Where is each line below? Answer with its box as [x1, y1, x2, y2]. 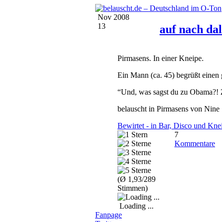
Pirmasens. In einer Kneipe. [117, 54, 204, 62]
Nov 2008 [98, 13, 129, 21]
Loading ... [117, 201, 154, 210]
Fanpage [95, 210, 122, 219]
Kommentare [174, 139, 215, 148]
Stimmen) [117, 183, 148, 192]
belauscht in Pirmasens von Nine [117, 104, 220, 113]
